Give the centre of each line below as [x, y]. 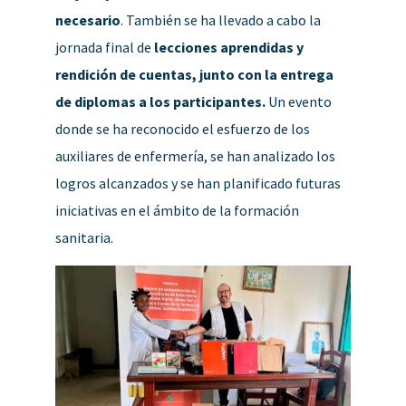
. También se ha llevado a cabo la [220, 19]
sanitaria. [84, 237]
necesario [87, 19]
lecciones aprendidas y [228, 47]
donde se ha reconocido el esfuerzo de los [182, 128]
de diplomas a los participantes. [160, 101]
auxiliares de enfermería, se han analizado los [195, 155]
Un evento [298, 101]
